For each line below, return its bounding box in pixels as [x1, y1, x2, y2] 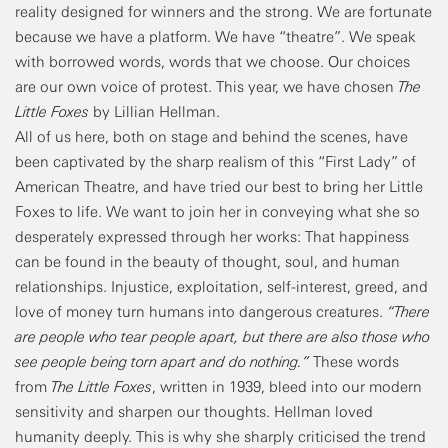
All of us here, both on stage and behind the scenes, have [15, 127, 408, 146]
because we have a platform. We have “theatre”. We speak [15, 27, 416, 46]
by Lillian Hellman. [89, 102, 220, 121]
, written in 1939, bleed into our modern [152, 377, 422, 396]
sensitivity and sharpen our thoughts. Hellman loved [15, 402, 373, 421]
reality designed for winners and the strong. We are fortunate [15, 2, 432, 21]
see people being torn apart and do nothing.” [15, 352, 309, 371]
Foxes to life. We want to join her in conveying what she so [15, 202, 420, 221]
